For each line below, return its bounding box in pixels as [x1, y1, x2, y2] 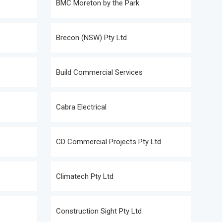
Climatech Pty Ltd [56, 172, 113, 181]
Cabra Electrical [56, 103, 107, 111]
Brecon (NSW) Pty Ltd [56, 33, 127, 42]
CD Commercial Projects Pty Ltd [56, 137, 161, 146]
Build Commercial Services [56, 68, 143, 77]
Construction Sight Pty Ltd [56, 207, 142, 216]
